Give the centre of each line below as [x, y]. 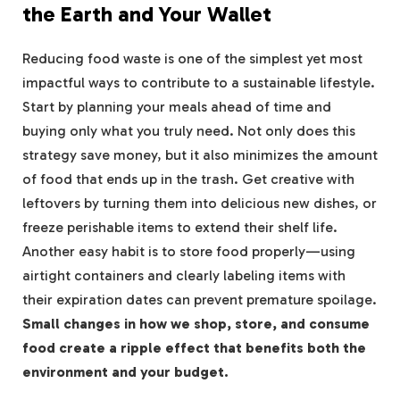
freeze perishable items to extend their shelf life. [180, 227]
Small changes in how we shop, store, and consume [196, 323]
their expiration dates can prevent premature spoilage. [200, 299]
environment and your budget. [125, 371]
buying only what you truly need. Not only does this [189, 130]
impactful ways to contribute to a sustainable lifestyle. [199, 82]
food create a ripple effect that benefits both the [194, 347]
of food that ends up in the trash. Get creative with [188, 179]
